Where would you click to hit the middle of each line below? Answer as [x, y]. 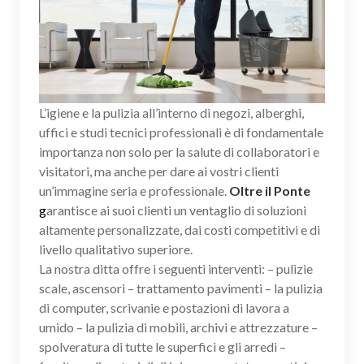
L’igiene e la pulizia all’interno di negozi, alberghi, [171, 113]
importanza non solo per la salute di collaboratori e [179, 152]
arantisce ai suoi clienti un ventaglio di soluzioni [176, 210]
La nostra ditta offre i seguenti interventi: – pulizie [176, 269]
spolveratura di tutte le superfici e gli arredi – [162, 347]
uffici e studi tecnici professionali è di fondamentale [181, 132]
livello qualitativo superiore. [116, 249]
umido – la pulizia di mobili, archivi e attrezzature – [178, 327]
